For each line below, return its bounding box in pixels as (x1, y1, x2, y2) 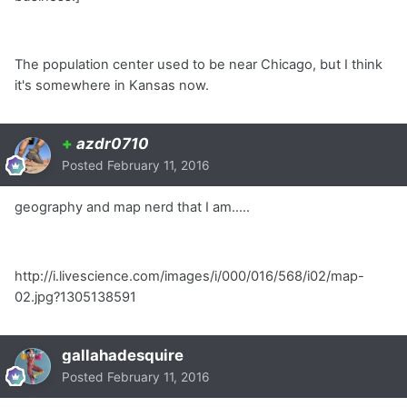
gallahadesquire (62, 345, 184, 364)
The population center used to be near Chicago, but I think (15, 56, 382, 74)
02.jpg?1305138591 (15, 288, 136, 305)
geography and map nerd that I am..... (15, 199, 250, 216)
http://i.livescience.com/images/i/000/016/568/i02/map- (15, 267, 364, 284)
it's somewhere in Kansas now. (15, 77, 209, 94)
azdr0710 (76, 134, 149, 154)
